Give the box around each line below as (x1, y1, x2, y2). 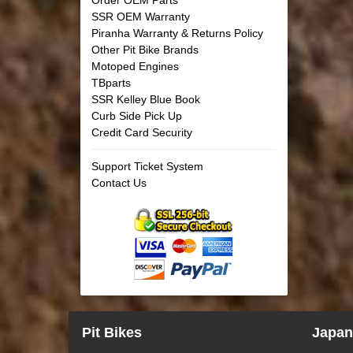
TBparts (91, 76, 131, 89)
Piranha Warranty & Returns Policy (91, 26, 263, 39)
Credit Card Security (91, 125, 192, 139)
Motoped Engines (91, 59, 179, 72)
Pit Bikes (81, 324, 142, 340)
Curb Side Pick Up (91, 109, 182, 122)
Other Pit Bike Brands (91, 43, 199, 56)
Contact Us (91, 176, 147, 189)
